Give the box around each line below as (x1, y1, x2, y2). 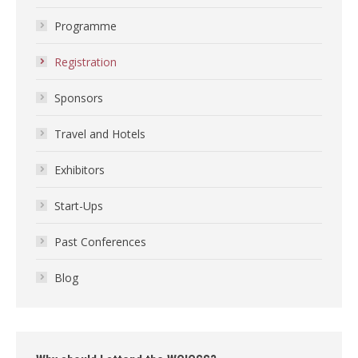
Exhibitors (54, 162, 105, 177)
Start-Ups (54, 198, 103, 213)
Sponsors (54, 90, 103, 105)
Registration (54, 54, 117, 70)
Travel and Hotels (54, 126, 145, 141)
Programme (54, 18, 117, 34)
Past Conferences (54, 234, 146, 249)
